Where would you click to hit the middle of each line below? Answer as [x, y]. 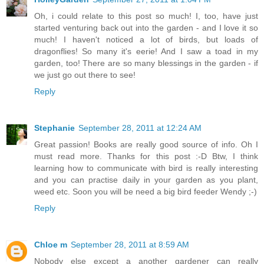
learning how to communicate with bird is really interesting [146, 168]
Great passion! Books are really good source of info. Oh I [146, 145]
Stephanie [55, 128]
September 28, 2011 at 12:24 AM [140, 128]
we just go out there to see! [85, 75]
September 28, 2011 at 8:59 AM [130, 245]
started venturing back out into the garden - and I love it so [146, 28]
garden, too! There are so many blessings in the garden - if [146, 63]
